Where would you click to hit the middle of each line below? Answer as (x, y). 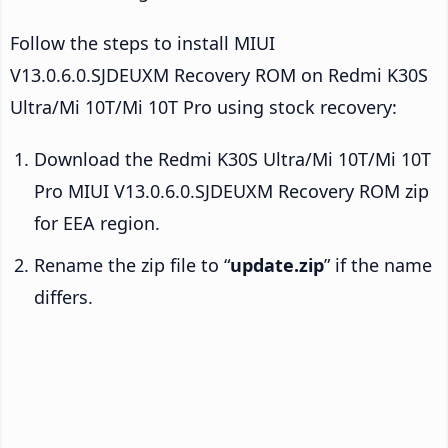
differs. (63, 296)
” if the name (378, 264)
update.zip (277, 264)
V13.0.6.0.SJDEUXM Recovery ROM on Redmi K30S (219, 74)
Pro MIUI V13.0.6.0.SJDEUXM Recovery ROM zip (231, 190)
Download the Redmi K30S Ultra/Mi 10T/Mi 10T (232, 158)
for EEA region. (97, 222)
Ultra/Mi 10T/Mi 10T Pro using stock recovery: (203, 106)
